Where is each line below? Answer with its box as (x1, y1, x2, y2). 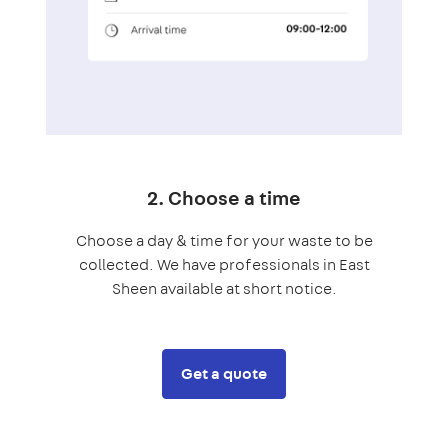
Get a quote (181, 362, 267, 384)
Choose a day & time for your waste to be (75, 229, 373, 251)
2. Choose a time (147, 183, 301, 211)
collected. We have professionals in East (78, 253, 370, 275)
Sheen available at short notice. (111, 277, 337, 299)
